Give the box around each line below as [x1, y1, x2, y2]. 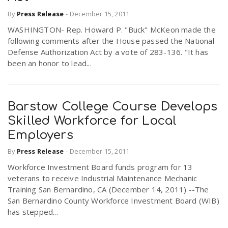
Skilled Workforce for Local [8, 113, 177, 128]
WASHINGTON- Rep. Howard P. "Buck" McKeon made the [8, 24, 216, 35]
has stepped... [8, 207, 58, 217]
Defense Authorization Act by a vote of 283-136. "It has [8, 46, 209, 57]
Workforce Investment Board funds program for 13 [8, 162, 193, 173]
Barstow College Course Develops [8, 99, 218, 113]
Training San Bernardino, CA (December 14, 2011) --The [8, 184, 209, 195]
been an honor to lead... [8, 58, 92, 68]
